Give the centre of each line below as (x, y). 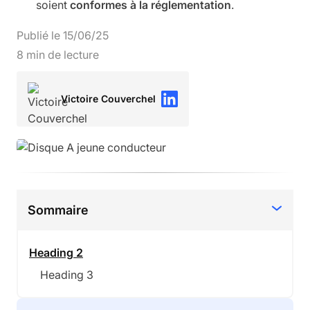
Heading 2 (56, 252)
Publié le (40, 35)
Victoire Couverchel (108, 99)
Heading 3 (67, 274)
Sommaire (58, 210)
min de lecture (61, 55)
